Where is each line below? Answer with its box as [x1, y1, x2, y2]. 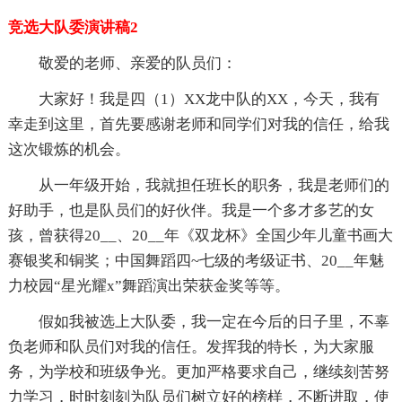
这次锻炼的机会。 [7, 141, 130, 159]
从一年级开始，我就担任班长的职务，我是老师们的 [38, 177, 389, 195]
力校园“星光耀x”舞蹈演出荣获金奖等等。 [7, 277, 290, 295]
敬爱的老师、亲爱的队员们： [38, 55, 237, 73]
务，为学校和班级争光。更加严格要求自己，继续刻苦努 [7, 363, 389, 381]
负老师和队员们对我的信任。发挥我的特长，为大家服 [7, 338, 374, 356]
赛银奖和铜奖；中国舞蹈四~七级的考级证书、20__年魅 [7, 252, 384, 270]
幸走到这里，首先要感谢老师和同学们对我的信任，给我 [7, 116, 389, 134]
